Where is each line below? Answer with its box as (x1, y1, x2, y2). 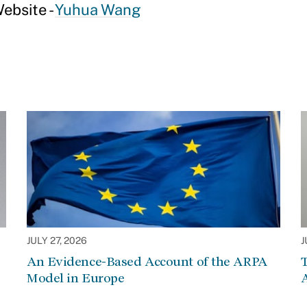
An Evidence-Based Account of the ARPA (27, 254, 267, 269)
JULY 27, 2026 (27, 235, 87, 246)
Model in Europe (27, 271, 125, 285)
